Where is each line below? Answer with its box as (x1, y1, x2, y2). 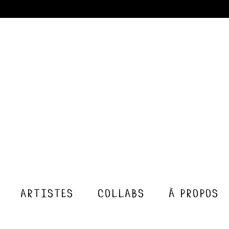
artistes (19, 184, 73, 201)
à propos (168, 184, 218, 201)
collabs (97, 184, 144, 201)
